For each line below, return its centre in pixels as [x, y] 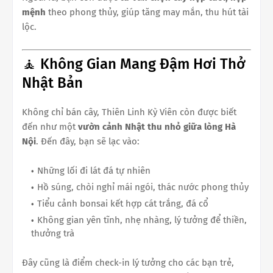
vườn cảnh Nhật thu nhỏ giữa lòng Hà [157, 127]
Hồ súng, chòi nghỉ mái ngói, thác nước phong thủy [143, 187]
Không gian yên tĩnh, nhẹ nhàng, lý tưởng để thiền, [142, 220]
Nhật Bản [52, 83]
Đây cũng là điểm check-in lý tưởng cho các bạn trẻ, [128, 263]
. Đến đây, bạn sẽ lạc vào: [88, 141]
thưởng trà [53, 233]
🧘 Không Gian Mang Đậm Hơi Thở [134, 64]
